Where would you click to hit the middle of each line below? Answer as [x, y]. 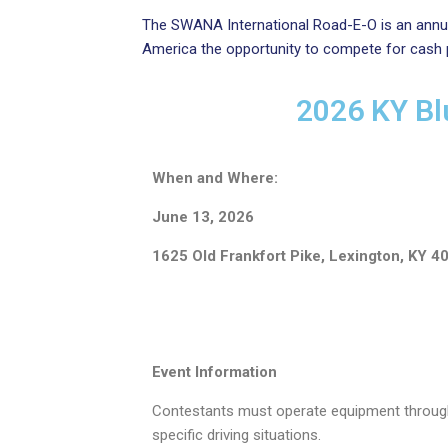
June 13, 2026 [203, 217]
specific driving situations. [238, 435]
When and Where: [215, 178]
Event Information [214, 372]
